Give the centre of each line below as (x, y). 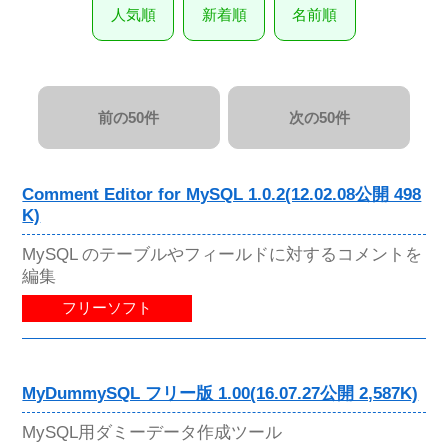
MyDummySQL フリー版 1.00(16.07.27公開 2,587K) (220, 394)
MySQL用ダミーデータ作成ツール (152, 432)
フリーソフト (107, 308)
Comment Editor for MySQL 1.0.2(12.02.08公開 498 (222, 194)
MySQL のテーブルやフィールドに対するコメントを (222, 253)
